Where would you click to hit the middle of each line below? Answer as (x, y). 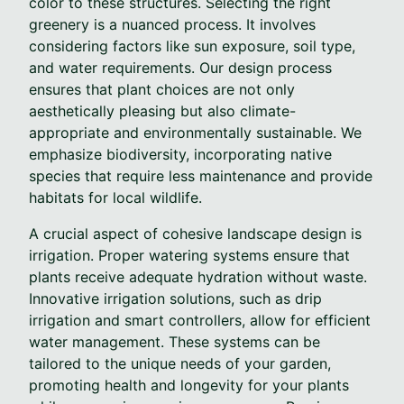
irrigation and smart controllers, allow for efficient (200, 320)
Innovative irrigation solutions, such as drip (175, 298)
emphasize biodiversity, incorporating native (180, 154)
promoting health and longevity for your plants (189, 385)
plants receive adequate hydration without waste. (198, 276)
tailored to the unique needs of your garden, (180, 363)
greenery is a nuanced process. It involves (172, 24)
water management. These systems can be (174, 341)
